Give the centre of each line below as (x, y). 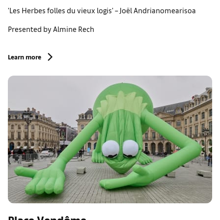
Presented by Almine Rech (51, 29)
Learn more (25, 57)
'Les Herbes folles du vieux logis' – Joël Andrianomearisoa (102, 10)
